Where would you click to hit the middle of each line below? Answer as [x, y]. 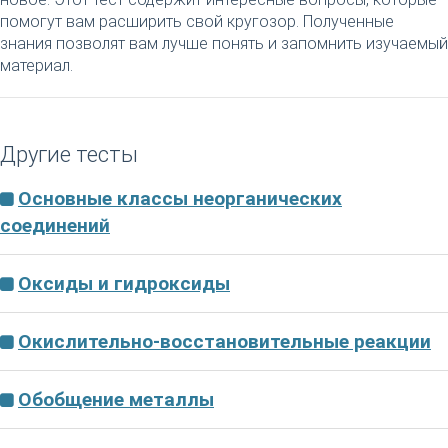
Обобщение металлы [116, 399]
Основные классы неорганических [180, 198]
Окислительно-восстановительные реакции [224, 341]
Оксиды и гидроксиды [124, 283]
